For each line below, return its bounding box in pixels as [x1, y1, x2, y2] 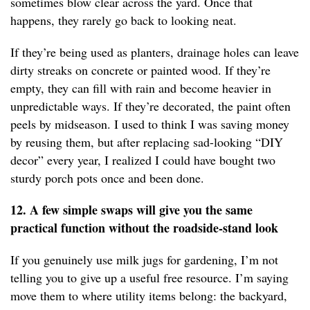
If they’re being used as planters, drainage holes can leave [10, 44, 299, 61]
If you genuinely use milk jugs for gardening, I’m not [10, 251, 278, 268]
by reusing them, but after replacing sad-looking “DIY [10, 134, 283, 151]
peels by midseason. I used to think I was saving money [10, 116, 289, 133]
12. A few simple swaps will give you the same [10, 201, 253, 219]
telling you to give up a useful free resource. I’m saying [10, 269, 289, 286]
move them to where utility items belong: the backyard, [10, 287, 287, 304]
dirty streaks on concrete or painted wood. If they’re [10, 62, 271, 79]
